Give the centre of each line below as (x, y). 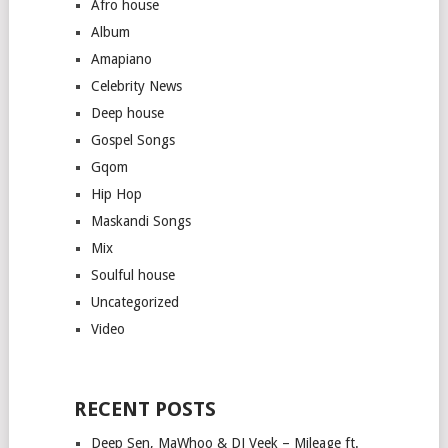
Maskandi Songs (140, 220)
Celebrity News (136, 85)
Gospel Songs (132, 139)
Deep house (127, 112)
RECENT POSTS (144, 408)
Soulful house (132, 274)
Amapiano (121, 58)
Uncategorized (134, 301)
